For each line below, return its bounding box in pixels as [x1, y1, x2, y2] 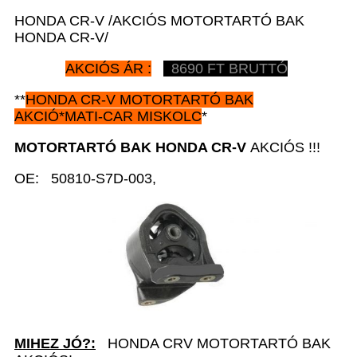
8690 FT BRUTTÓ [163, 60, 288, 76]
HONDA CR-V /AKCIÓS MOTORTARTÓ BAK [14, 12, 304, 29]
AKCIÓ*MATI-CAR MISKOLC [14, 108, 202, 124]
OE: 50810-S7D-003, [14, 170, 156, 186]
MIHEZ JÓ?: [14, 335, 96, 351]
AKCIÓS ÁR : [65, 60, 151, 76]
